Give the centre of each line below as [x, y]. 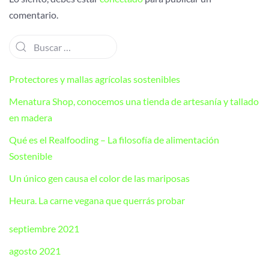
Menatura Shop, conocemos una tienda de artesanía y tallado [134, 101]
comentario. [34, 15]
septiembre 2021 [44, 229]
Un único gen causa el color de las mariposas [99, 178]
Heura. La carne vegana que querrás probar [97, 201]
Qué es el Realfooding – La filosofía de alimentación [114, 140]
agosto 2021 [35, 251]
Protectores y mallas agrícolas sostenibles [95, 79]
